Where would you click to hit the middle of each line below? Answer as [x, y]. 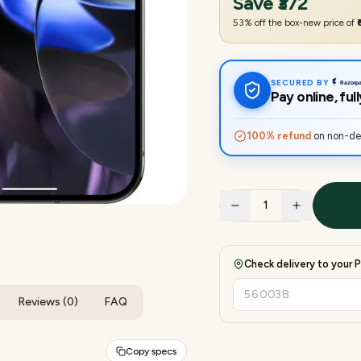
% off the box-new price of [301, 22]
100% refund [278, 136]
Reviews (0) [48, 302]
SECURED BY [300, 82]
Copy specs [151, 351]
